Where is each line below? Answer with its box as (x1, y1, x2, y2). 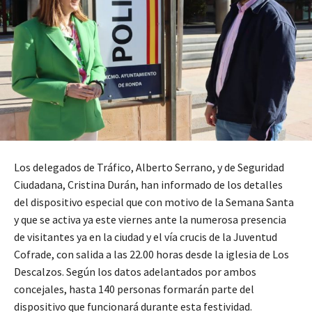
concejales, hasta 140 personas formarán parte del (14, 281, 254, 296)
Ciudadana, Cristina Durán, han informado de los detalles (14, 177, 283, 192)
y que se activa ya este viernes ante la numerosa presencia (14, 212, 286, 226)
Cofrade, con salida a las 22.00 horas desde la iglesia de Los (14, 247, 289, 261)
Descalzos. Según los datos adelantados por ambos (14, 264, 256, 279)
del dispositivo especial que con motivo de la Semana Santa (14, 194, 294, 209)
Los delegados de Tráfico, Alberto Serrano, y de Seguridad (14, 159, 284, 174)
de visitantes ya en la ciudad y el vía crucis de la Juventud (14, 229, 277, 244)
